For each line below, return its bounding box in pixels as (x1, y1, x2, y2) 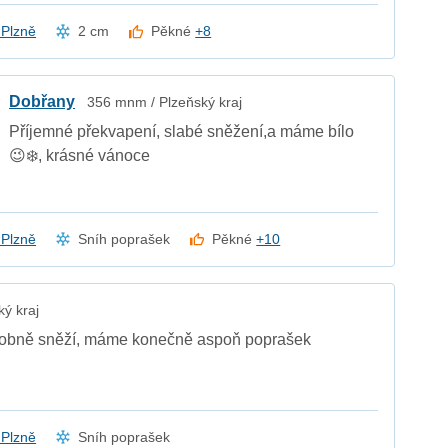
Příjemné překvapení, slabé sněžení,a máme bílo (9, 123, 355, 141)
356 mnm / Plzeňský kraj (87, 94, 243, 111)
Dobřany (9, 93, 76, 111)
